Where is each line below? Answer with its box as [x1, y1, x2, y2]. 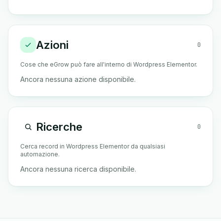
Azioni [36, 38, 69, 51]
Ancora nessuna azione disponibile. [20, 75, 136, 83]
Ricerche [36, 120, 82, 133]
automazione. [20, 150, 60, 158]
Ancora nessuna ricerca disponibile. [20, 165, 136, 173]
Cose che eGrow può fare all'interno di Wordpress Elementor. [20, 61, 197, 68]
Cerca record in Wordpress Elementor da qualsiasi [20, 143, 165, 150]
